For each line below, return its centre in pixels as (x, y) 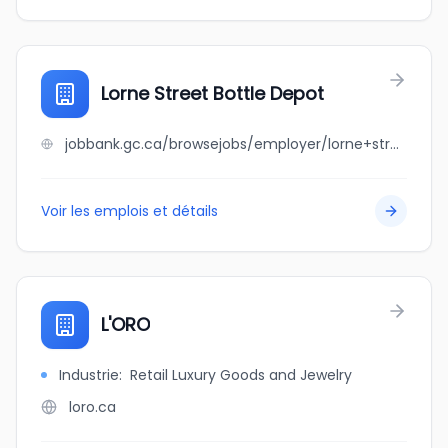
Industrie (89, 375)
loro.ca (92, 407)
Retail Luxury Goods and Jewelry (241, 375)
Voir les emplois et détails (129, 211)
